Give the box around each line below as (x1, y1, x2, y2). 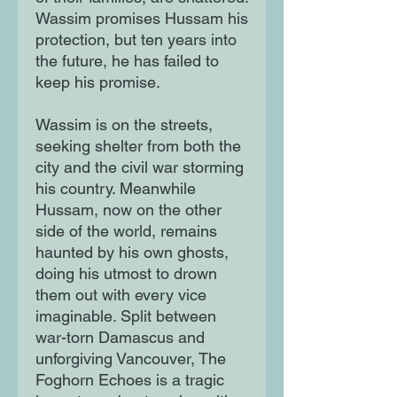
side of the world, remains (35, 222, 217, 241)
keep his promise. (35, 73, 160, 92)
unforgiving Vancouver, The (35, 349, 226, 369)
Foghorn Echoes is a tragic (35, 370, 224, 390)
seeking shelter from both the (35, 136, 241, 156)
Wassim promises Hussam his (35, 9, 248, 28)
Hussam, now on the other (35, 200, 222, 220)
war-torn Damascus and (35, 328, 205, 347)
